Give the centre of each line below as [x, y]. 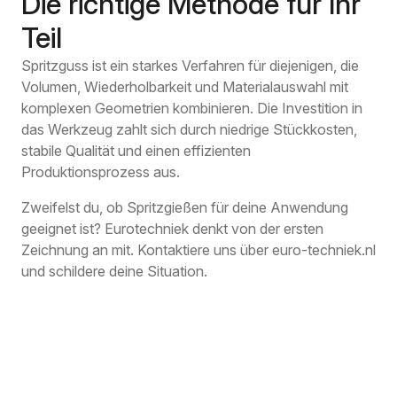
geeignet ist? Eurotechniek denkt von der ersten [172, 229]
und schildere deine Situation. [114, 272]
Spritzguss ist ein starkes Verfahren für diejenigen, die [190, 66]
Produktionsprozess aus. [101, 172]
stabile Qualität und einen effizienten [136, 151]
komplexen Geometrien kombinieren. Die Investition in [192, 109]
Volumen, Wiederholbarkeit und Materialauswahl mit [185, 87]
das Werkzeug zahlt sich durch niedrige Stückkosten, [189, 130]
